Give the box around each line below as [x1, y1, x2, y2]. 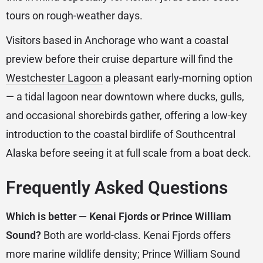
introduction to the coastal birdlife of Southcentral [6, 128, 235, 141]
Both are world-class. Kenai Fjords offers [41, 229, 231, 242]
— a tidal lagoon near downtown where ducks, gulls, [6, 90, 244, 103]
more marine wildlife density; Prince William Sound [6, 248, 240, 261]
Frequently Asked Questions [6, 177, 228, 198]
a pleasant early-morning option [103, 72, 252, 85]
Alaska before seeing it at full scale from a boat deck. [6, 147, 251, 160]
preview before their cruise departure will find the [6, 53, 233, 66]
